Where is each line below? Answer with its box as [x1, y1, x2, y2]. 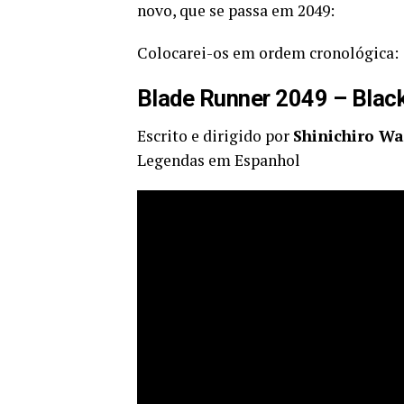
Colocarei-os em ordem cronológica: [137, 42, 399, 63]
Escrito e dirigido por [137, 125, 293, 146]
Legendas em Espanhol [137, 150, 300, 170]
